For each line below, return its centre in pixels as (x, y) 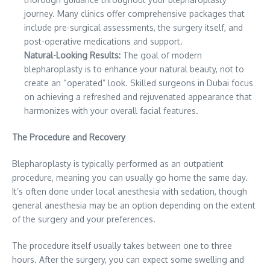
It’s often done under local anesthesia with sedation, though (130, 192)
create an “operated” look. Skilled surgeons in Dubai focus (139, 83)
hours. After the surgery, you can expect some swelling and (128, 260)
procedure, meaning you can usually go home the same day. (130, 178)
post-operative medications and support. (103, 42)
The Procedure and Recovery (69, 137)
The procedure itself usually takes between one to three (122, 246)
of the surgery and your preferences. (84, 219)
